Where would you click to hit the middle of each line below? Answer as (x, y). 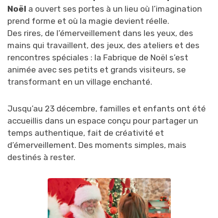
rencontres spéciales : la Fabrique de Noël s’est (98, 57)
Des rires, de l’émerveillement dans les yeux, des (100, 33)
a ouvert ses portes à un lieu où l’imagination (114, 9)
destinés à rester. (41, 157)
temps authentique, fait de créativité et (86, 133)
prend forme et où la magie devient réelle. (88, 21)
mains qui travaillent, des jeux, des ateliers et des (103, 45)
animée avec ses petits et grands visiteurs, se (97, 69)
